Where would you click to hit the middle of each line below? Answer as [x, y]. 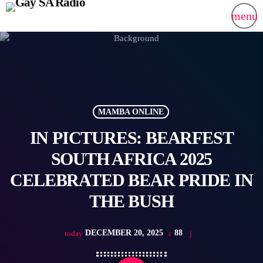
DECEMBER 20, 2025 [124, 233]
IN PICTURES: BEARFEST [131, 138]
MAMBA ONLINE [131, 112]
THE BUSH [131, 201]
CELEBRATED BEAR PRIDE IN [131, 180]
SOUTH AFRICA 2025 [131, 159]
